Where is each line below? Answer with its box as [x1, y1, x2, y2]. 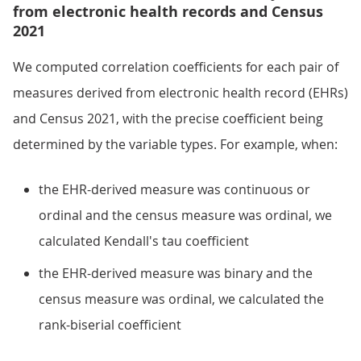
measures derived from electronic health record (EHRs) [13, 84, 348, 102]
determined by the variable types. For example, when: [13, 135, 338, 153]
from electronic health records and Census [13, 2, 323, 22]
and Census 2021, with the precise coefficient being [13, 110, 323, 127]
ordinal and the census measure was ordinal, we [39, 206, 332, 224]
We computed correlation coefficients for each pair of [13, 58, 338, 76]
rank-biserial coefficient [39, 316, 181, 334]
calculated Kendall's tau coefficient [39, 232, 249, 250]
